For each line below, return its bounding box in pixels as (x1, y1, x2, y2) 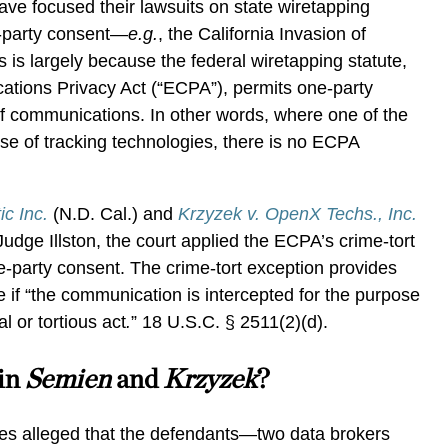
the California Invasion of (168, 24, 367, 44)
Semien (25, 362, 112, 395)
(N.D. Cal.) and (48, 204, 179, 224)
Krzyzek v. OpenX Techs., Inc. (178, 204, 418, 224)
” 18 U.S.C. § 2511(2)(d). (131, 312, 329, 332)
